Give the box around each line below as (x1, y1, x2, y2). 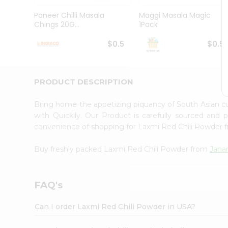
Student (10, 16, 37, 25)
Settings (10, 126, 45, 138)
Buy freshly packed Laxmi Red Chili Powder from (34, 144, 210, 154)
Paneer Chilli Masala (34, 10, 105, 21)
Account (10, 95, 45, 106)
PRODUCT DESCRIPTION (34, 76, 134, 87)
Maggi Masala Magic (138, 10, 211, 21)
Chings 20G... (34, 19, 80, 30)
